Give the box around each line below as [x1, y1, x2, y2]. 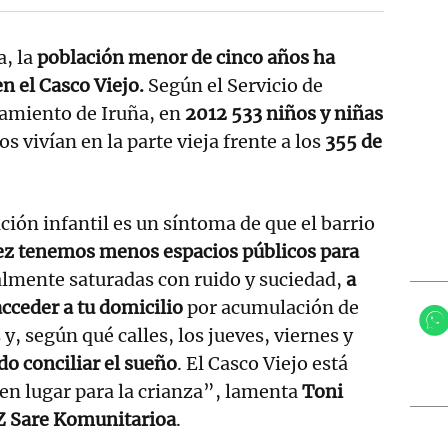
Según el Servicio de [148, 73, 323, 97]
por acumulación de [183, 295, 359, 319]
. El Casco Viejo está [177, 351, 348, 375]
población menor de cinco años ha [33, 45, 335, 69]
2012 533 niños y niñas [185, 101, 383, 125]
